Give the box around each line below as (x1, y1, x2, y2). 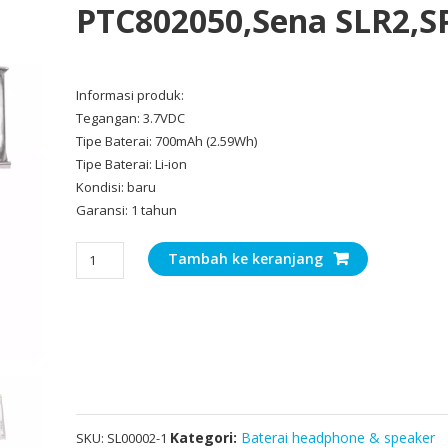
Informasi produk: (76, 85, 185, 104)
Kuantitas (75, 242, 134, 261)
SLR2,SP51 (75, 357, 138, 376)
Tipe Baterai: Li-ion (76, 154, 188, 173)
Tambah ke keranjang (167, 248, 323, 268)
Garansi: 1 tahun (76, 200, 178, 219)
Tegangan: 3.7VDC (76, 108, 186, 127)
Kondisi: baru (76, 177, 157, 196)
